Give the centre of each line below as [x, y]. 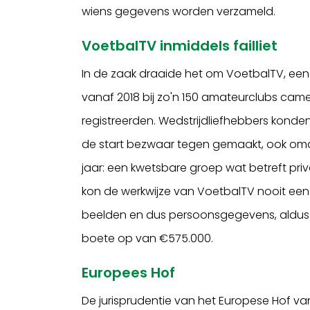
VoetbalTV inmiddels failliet [180, 45]
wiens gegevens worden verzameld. [179, 11]
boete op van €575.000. [148, 238]
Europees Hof [129, 272]
